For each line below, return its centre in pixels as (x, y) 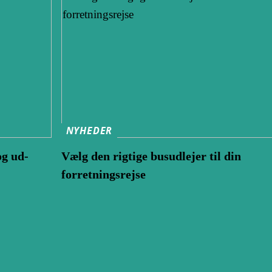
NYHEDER (89, 131)
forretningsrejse (103, 174)
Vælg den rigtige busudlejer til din (151, 156)
